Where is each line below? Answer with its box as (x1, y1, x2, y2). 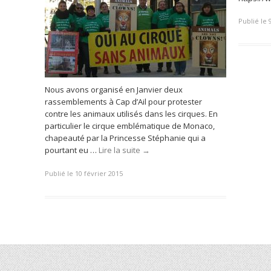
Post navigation (45, 215, 104, 227)
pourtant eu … (45, 145, 99, 155)
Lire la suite (99, 145, 142, 155)
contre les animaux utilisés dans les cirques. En (45, 108, 218, 119)
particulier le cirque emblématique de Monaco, (45, 120, 215, 131)
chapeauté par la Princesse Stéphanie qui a (45, 132, 206, 143)
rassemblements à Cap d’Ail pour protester (45, 96, 202, 107)
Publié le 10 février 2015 (45, 168, 123, 178)
